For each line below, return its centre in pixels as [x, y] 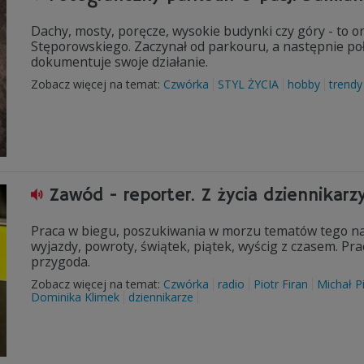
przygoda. [61, 262]
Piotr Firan [281, 284]
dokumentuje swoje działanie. [123, 62]
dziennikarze [161, 297]
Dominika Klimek [75, 297]
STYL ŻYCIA [248, 84]
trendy [346, 84]
